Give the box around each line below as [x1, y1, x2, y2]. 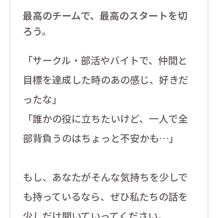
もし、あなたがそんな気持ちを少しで [22, 170, 188, 184]
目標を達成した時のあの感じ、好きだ [22, 73, 188, 87]
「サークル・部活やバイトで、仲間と [22, 53, 187, 68]
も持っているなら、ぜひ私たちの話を [22, 189, 188, 204]
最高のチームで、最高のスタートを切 [22, 8, 187, 23]
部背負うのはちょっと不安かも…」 [22, 131, 179, 145]
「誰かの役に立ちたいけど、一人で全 [22, 111, 188, 126]
